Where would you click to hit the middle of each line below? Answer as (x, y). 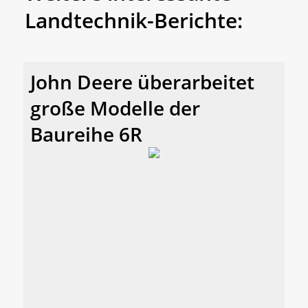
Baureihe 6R (86, 134)
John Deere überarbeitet (142, 82)
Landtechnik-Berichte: (134, 21)
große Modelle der (115, 108)
